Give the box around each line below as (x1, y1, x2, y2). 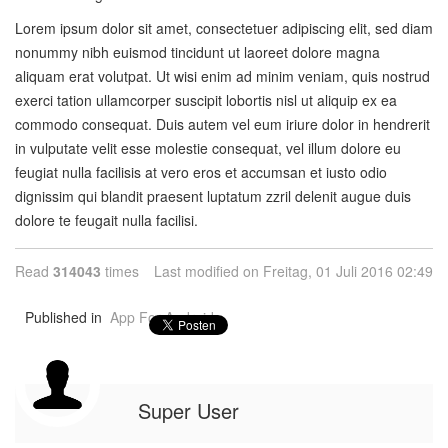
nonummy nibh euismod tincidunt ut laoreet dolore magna (15, 42, 380, 62)
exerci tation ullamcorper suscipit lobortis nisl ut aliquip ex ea (15, 90, 397, 110)
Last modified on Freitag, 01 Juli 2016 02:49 (154, 261, 433, 281)
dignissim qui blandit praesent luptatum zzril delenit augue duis (15, 186, 411, 206)
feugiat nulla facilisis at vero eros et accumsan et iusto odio (15, 162, 387, 182)
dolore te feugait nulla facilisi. (15, 210, 198, 230)
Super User (138, 396, 239, 425)
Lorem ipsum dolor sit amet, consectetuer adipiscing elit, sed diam (15, 18, 433, 38)
